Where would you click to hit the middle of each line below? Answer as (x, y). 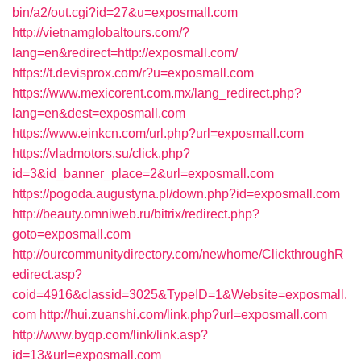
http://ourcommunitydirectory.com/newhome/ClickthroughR (178, 254)
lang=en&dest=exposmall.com (99, 113)
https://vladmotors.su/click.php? (101, 154)
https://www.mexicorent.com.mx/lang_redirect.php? (157, 93)
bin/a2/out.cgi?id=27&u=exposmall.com (125, 12)
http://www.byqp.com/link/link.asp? (110, 335)
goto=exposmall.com (71, 234)
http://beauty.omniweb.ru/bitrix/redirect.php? (136, 214)
